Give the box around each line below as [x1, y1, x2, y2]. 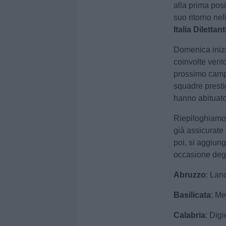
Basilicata [174, 191, 211, 199]
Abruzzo [174, 171, 206, 179]
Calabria [174, 211, 206, 219]
